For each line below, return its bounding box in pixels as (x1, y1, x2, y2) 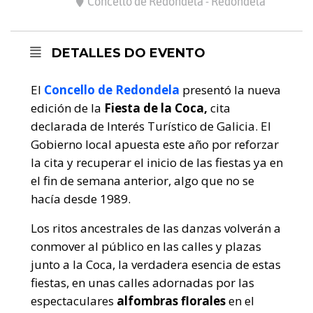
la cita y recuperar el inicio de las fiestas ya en (31, 154, 283, 171)
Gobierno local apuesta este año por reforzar (31, 136, 279, 153)
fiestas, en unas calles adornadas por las (31, 275, 254, 291)
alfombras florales (114, 293, 228, 310)
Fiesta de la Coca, (104, 100, 208, 117)
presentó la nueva (180, 82, 281, 99)
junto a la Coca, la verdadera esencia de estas (31, 256, 281, 273)
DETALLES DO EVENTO (52, 45, 205, 61)
